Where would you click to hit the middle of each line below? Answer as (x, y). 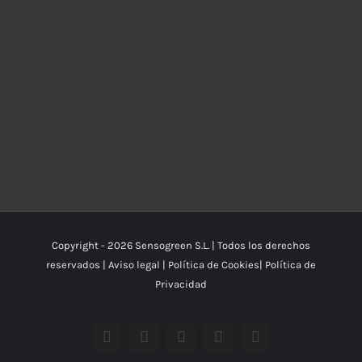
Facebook (134, 343)
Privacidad (181, 284)
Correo (274, 343)
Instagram (209, 343)
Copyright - (80, 245)
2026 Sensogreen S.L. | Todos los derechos (209, 245)
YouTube (169, 343)
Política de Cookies (214, 265)
